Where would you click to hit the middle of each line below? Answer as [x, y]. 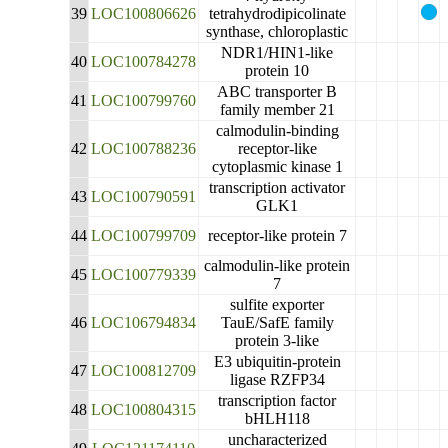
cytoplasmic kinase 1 [277, 166]
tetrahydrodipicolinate [277, 13]
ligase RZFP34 [277, 379]
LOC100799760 [144, 100]
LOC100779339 [144, 274]
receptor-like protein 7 [277, 235]
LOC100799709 [144, 235]
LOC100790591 [144, 196]
